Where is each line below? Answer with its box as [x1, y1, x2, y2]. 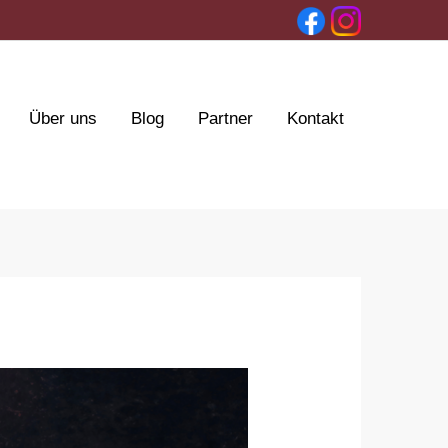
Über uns [29, 109, 97, 128]
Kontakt [287, 109, 344, 128]
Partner [198, 109, 253, 128]
